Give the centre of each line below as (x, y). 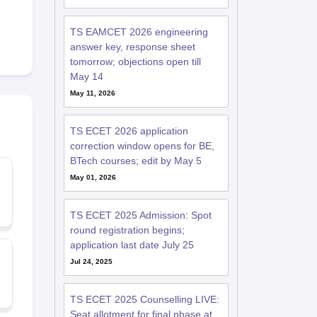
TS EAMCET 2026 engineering (139, 32)
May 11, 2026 (92, 93)
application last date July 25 (132, 245)
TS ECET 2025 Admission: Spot (140, 215)
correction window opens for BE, (142, 146)
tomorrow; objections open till (135, 62)
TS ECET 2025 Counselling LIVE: (144, 299)
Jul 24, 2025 (91, 261)
